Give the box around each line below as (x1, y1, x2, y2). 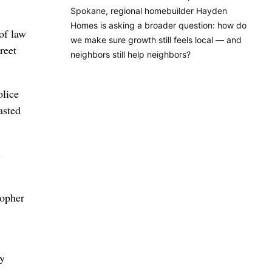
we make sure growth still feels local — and (70, 34, 242, 45)
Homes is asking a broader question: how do (70, 19, 246, 30)
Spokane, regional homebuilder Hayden (70, 5, 227, 16)
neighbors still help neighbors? (70, 49, 191, 59)
